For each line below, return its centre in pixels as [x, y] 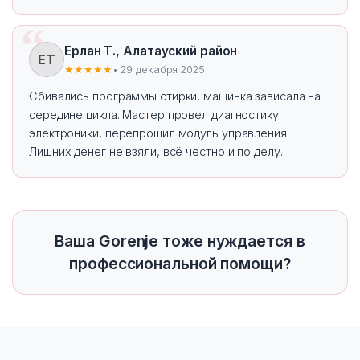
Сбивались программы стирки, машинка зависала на [175, 96]
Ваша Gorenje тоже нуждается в [180, 241]
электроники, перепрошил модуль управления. [159, 133]
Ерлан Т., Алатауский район [151, 51]
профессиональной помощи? [180, 264]
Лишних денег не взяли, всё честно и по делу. [156, 151]
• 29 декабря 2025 [158, 69]
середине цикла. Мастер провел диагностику [154, 115]
